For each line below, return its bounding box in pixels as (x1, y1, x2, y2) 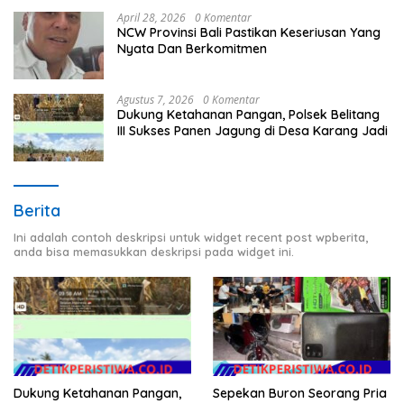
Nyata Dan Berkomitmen (117, 40, 267, 57)
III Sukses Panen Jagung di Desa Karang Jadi (117, 122, 388, 139)
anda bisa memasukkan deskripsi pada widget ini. (14, 243, 294, 259)
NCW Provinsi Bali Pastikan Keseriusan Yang (117, 23, 381, 41)
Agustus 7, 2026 (117, 91, 194, 107)
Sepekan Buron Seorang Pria (213, 384, 387, 401)
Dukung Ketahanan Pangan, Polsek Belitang (117, 106, 380, 123)
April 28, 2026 (117, 9, 186, 25)
